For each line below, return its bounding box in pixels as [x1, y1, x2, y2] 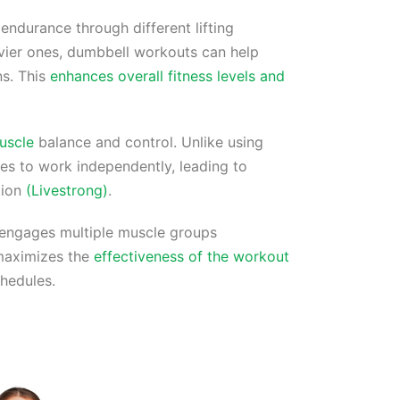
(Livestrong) [26, 181, 108, 200]
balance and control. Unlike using [34, 133, 263, 152]
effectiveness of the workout [94, 247, 289, 266]
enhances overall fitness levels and [50, 67, 285, 86]
